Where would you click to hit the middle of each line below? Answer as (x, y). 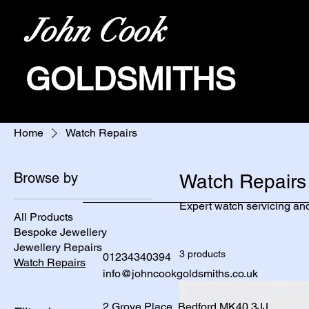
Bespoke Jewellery (60, 232)
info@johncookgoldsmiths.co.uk (180, 273)
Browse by (46, 178)
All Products (43, 217)
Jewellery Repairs (58, 247)
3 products (202, 254)
